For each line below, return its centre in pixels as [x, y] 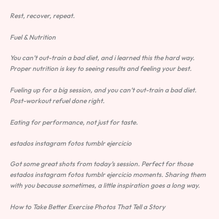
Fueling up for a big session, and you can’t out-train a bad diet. [103, 90]
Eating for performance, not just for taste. [74, 122]
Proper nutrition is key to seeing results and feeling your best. [101, 68]
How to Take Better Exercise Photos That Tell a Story [88, 207]
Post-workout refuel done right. [57, 100]
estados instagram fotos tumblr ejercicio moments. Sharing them [108, 175]
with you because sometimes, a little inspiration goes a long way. [105, 186]
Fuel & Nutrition [33, 37]
